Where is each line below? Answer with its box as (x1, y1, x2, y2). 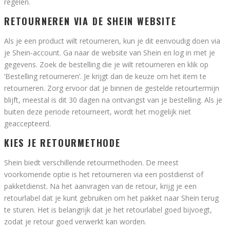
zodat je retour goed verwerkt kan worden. (4, 216, 146, 226)
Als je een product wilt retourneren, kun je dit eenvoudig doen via (4, 35, 220, 46)
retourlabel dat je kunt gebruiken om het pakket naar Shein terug (4, 193, 219, 203)
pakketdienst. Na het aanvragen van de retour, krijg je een (4, 181, 197, 191)
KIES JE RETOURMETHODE (4, 136, 121, 149)
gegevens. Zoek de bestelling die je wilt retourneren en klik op (4, 59, 208, 69)
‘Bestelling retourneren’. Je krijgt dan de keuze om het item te (4, 71, 206, 81)
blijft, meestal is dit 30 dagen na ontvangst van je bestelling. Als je (4, 94, 222, 105)
